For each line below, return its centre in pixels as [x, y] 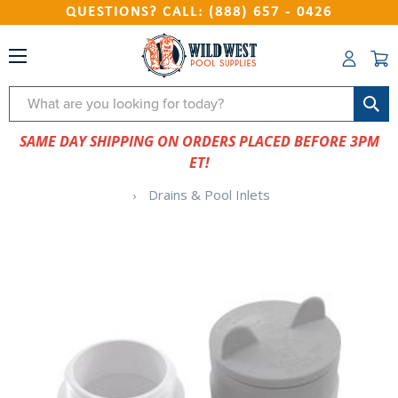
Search [32, 98]
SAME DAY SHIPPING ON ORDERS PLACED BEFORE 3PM [199, 141]
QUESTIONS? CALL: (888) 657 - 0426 [199, 12]
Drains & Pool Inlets [210, 195]
